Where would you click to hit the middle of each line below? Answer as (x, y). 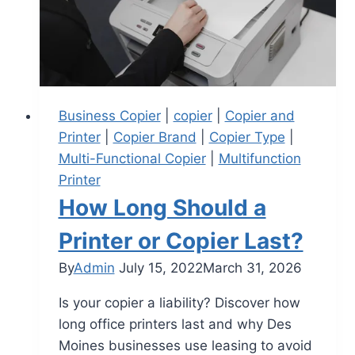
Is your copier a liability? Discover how (179, 303)
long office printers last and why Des (175, 324)
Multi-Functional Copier (132, 159)
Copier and (260, 116)
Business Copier (109, 116)
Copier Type (247, 137)
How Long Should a (162, 208)
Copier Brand (155, 137)
